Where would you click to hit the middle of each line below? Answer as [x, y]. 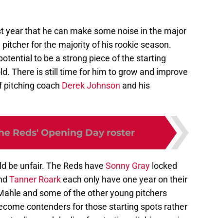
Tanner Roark [35, 180]
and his [135, 86]
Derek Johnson [91, 86]
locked [163, 166]
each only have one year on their [124, 180]
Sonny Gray [128, 166]
